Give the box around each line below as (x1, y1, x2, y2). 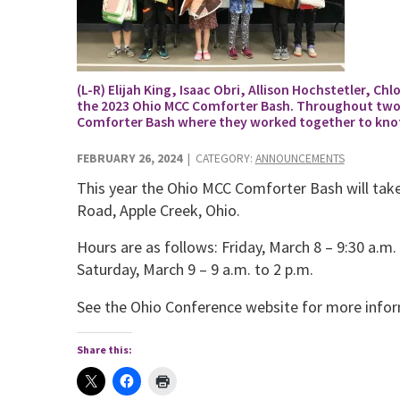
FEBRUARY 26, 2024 (76, 151, 182, 167)
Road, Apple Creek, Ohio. (76, 200, 240, 221)
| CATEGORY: (181, 151, 255, 167)
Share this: (76, 342, 132, 356)
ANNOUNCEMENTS (254, 151, 345, 167)
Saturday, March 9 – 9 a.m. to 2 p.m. (76, 259, 313, 280)
